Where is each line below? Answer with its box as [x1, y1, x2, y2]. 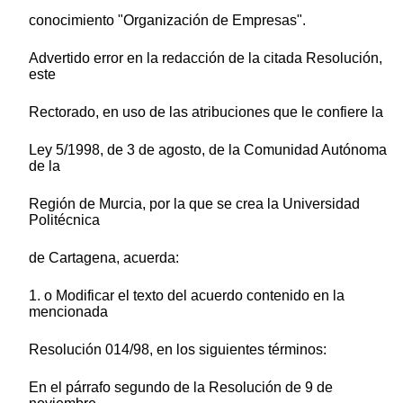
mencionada [29, 303, 108, 319]
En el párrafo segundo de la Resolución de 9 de [29, 379, 333, 395]
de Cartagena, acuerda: [29, 249, 179, 265]
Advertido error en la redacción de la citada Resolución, [29, 49, 382, 66]
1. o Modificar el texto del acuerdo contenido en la [29, 287, 345, 303]
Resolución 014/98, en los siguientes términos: [29, 341, 327, 357]
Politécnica [29, 211, 100, 228]
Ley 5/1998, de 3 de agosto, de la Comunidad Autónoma [29, 141, 387, 157]
